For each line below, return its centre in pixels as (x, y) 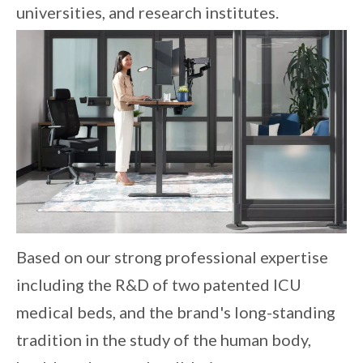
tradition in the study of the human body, (164, 339)
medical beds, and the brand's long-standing (176, 312)
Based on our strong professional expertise (172, 256)
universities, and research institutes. (147, 12)
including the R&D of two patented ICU (159, 284)
